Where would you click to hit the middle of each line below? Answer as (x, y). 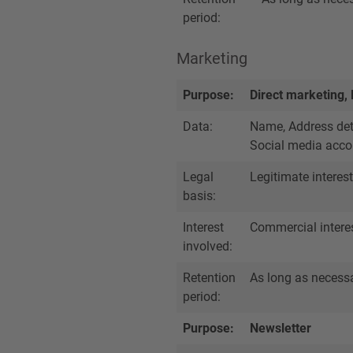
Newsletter (281, 328)
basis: (199, 196)
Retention (209, 278)
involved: (208, 246)
